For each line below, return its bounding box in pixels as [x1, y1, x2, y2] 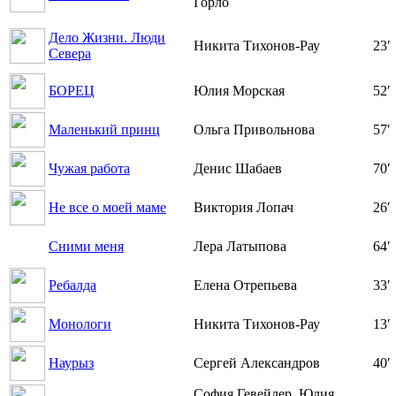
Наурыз [49, 355, 94, 371]
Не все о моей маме [49, 200, 166, 216]
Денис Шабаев [194, 161, 282, 177]
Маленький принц [49, 122, 160, 138]
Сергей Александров [194, 355, 320, 371]
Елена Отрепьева [194, 278, 297, 293]
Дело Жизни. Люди [49, 30, 165, 46]
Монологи [49, 316, 111, 332]
